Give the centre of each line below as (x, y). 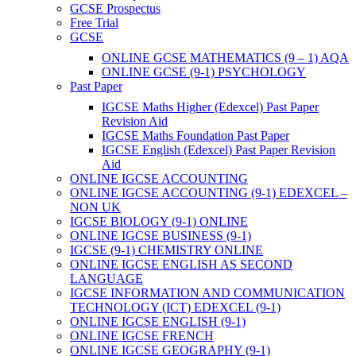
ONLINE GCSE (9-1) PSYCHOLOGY (204, 72)
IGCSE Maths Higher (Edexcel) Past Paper (210, 107)
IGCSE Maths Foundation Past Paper (195, 136)
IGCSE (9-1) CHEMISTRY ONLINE (166, 250)
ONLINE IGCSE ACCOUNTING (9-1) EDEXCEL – (209, 193)
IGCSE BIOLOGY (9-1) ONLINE (159, 222)
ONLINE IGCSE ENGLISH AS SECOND (181, 265)
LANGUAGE (106, 279)
